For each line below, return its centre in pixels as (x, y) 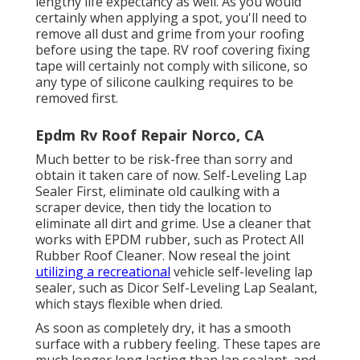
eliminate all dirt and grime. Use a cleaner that (173, 223)
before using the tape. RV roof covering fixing (173, 49)
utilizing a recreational (103, 271)
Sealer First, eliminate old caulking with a (157, 191)
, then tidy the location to (196, 207)
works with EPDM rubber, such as (139, 239)
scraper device (78, 207)
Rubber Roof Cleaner (99, 255)
